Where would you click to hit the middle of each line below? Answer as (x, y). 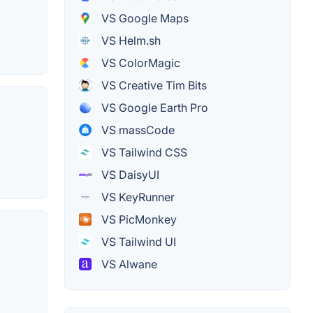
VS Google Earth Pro (153, 108)
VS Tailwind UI (137, 242)
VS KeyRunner (137, 197)
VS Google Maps (144, 19)
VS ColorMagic (139, 63)
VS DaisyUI (129, 175)
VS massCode (137, 130)
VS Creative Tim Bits (153, 86)
